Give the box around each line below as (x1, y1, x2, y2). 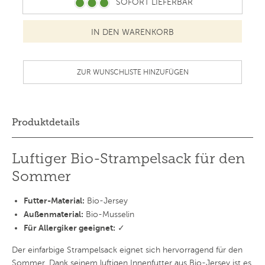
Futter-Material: (24, 196, 85, 206)
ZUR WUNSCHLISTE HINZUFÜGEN (76, 68, 189, 77)
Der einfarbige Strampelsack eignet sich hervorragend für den (12, 245, 243, 255)
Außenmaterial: (24, 209, 83, 219)
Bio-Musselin (83, 210, 134, 219)
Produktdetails (12, 117, 80, 128)
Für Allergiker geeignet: (24, 223, 115, 233)
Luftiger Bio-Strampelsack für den (12, 150, 245, 167)
